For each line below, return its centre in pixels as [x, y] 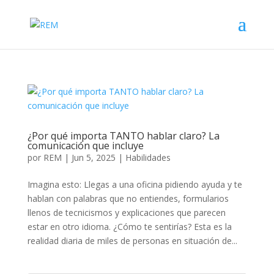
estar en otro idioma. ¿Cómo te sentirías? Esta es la [129, 227]
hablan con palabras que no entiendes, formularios [128, 198]
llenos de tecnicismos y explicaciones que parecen [126, 213]
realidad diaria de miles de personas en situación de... [132, 241]
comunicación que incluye [85, 146]
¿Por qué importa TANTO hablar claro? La [123, 136]
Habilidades [148, 157]
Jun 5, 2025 [93, 157]
